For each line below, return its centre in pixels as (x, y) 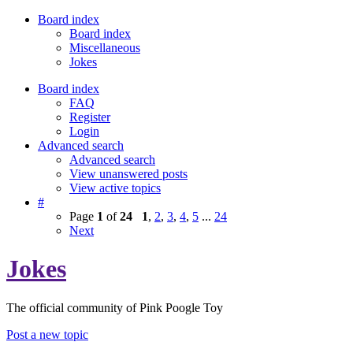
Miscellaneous (105, 48)
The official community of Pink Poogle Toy (115, 307)
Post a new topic (47, 334)
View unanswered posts (128, 174)
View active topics (115, 188)
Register (90, 117)
